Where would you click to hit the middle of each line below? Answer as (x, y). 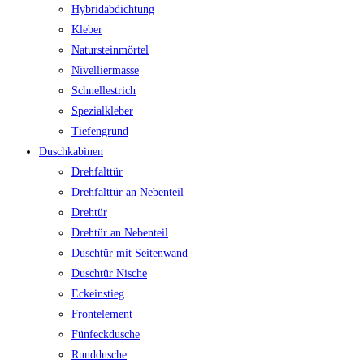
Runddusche (99, 355)
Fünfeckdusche (106, 335)
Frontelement (102, 314)
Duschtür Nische (109, 274)
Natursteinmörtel (110, 50)
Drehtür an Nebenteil (120, 233)
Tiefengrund (100, 132)
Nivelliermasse (105, 71)
